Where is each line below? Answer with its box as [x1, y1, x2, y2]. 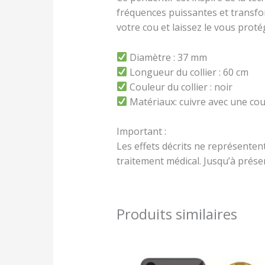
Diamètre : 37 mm [127, 50, 207, 64]
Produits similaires [116, 204, 237, 224]
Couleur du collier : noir [127, 80, 232, 93]
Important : [116, 125, 166, 138]
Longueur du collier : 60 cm [127, 65, 248, 79]
